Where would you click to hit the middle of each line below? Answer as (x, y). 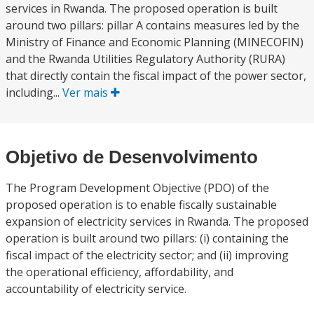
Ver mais (87, 93)
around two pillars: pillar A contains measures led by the (152, 25)
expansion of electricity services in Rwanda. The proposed (157, 221)
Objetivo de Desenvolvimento (132, 157)
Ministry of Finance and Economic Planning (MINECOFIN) (155, 42)
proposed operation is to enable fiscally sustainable (141, 205)
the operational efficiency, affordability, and (120, 272)
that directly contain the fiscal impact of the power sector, (156, 76)
